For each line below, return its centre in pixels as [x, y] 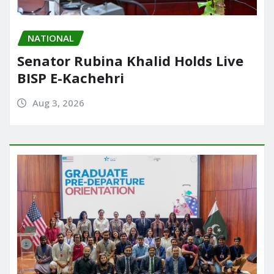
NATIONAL [51, 38]
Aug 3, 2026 [58, 102]
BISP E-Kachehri [71, 77]
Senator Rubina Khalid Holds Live [130, 60]
